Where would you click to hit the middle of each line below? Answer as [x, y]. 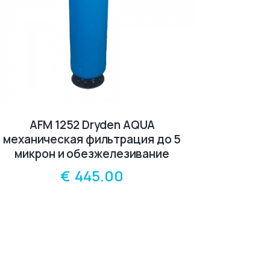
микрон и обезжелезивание [92, 153]
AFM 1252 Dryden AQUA [92, 124]
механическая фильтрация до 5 [92, 139]
